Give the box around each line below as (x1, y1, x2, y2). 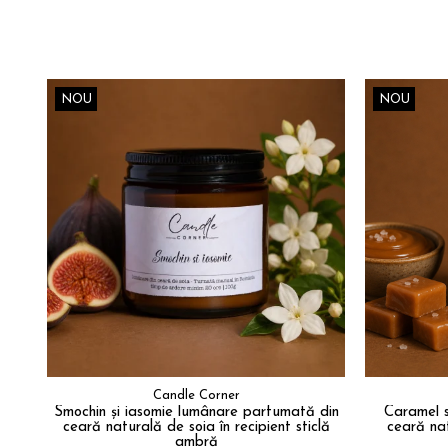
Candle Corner (152, 389, 240, 403)
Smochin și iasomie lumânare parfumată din (53, 405, 339, 421)
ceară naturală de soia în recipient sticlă (62, 420, 330, 436)
